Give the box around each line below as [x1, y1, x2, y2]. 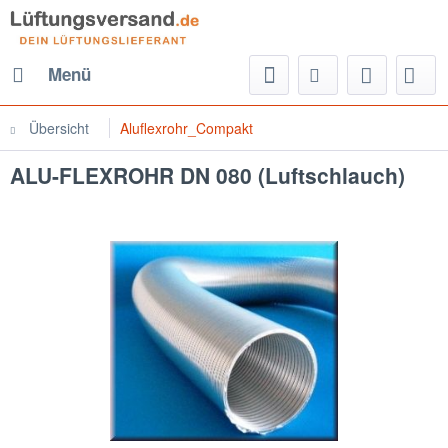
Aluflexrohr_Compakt [120, 118, 253, 138]
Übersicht [29, 118, 89, 138]
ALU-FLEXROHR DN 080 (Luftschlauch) [10, 160, 405, 190]
